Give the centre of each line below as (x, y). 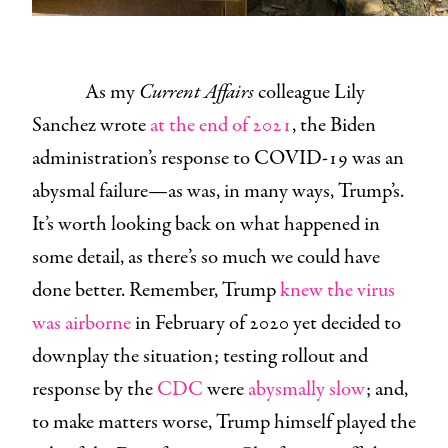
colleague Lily (311, 92)
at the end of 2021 (219, 125)
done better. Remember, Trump (156, 290)
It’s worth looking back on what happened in (206, 224)
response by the (94, 389)
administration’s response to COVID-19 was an (218, 158)
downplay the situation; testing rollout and (200, 356)
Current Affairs (198, 92)
